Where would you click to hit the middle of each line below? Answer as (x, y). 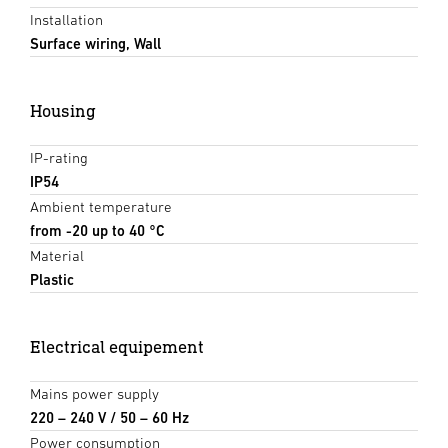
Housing (63, 111)
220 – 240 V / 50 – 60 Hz (109, 418)
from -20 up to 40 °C (97, 231)
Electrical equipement (117, 347)
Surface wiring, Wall (95, 44)
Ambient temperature (101, 207)
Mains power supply (94, 394)
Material (57, 256)
